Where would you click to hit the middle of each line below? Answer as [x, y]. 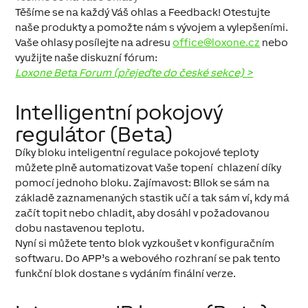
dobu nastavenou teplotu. [80, 228]
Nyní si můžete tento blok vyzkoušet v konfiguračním [145, 243]
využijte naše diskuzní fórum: [87, 58]
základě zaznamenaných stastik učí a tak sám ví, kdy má [153, 198]
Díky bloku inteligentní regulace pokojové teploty [137, 153]
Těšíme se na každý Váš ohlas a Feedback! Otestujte [143, 12]
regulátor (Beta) [95, 134]
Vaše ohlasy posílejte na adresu [94, 43]
